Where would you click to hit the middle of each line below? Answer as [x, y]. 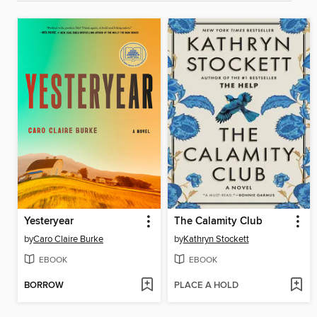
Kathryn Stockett [216, 239]
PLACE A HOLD [206, 286]
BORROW [44, 286]
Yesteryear [49, 221]
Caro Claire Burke [68, 239]
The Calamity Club [218, 221]
